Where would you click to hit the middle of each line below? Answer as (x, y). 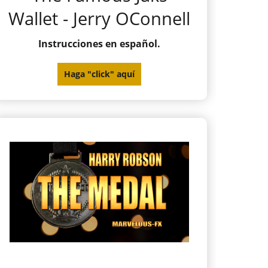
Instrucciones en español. (99, 44)
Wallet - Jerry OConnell (99, 18)
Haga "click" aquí (99, 74)
